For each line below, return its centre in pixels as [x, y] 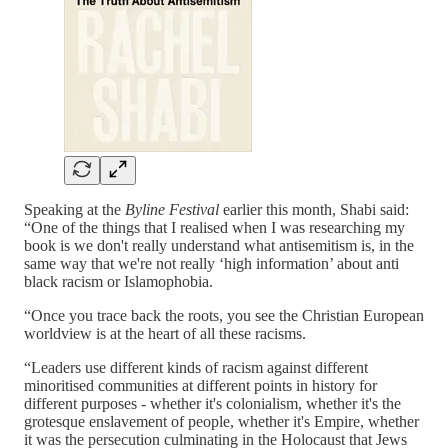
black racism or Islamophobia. [118, 281]
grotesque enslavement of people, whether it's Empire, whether [221, 421]
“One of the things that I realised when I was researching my [214, 227]
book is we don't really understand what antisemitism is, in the [219, 245]
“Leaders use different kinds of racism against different [196, 367]
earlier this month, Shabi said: [316, 209]
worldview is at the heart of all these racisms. [165, 333]
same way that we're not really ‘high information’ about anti [211, 263]
